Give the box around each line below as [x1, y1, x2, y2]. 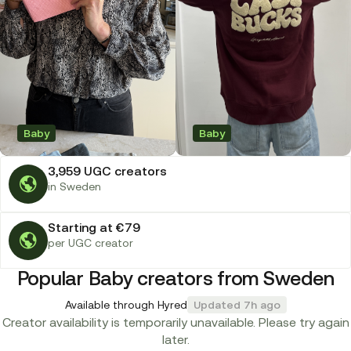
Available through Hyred [64, 299, 187, 312]
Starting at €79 [48, 220, 140, 235]
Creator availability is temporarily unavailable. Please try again [2, 315, 349, 330]
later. [161, 332, 190, 347]
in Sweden [48, 180, 101, 194]
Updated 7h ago [193, 299, 280, 312]
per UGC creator [48, 237, 133, 250]
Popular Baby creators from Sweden [16, 267, 335, 290]
